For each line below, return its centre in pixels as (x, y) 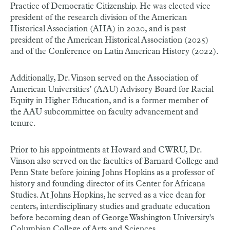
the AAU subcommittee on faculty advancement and (104, 112)
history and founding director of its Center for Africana (108, 184)
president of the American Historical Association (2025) (109, 40)
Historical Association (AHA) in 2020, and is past (98, 29)
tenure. (23, 123)
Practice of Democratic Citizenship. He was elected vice (110, 6)
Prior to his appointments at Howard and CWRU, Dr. (106, 150)
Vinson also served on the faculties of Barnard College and (114, 161)
